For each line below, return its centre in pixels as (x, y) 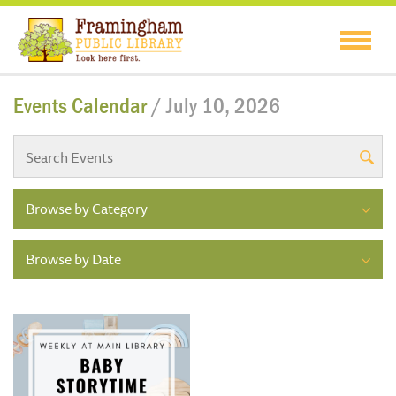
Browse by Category (87, 209)
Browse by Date (73, 259)
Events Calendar (82, 106)
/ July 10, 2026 (216, 106)
